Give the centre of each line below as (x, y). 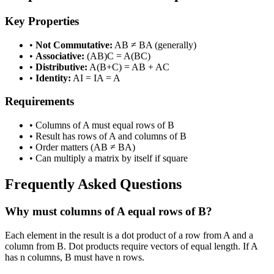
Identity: (53, 78)
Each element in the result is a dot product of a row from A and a (129, 235)
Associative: (60, 56)
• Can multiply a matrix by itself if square (109, 158)
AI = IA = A (96, 78)
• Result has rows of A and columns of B (108, 136)
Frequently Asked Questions (93, 184)
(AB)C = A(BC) (117, 56)
